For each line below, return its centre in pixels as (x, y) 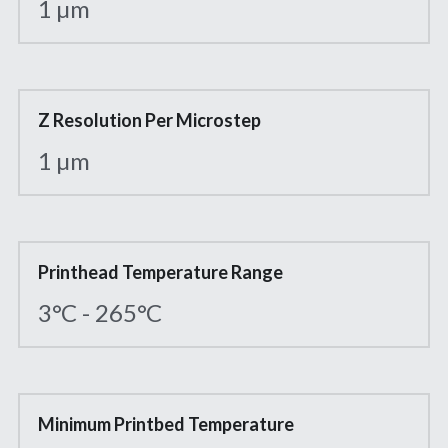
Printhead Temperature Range (161, 272)
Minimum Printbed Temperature (166, 424)
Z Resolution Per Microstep (150, 120)
